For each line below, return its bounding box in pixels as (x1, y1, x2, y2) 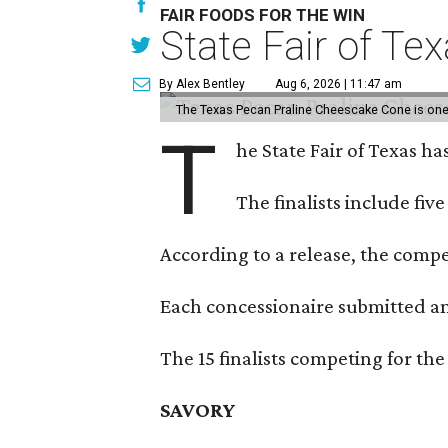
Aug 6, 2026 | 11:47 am (275, 76, 403, 91)
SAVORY (160, 397, 237, 422)
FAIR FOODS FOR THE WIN (160, 4, 366, 25)
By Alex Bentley (159, 76, 246, 91)
